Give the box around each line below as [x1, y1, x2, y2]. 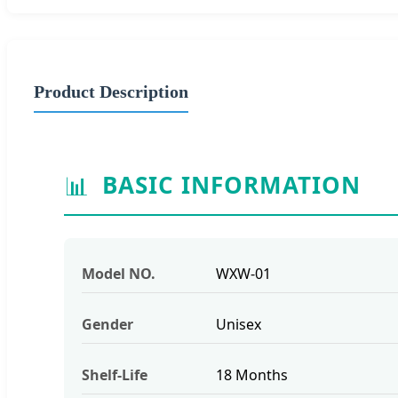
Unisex [215, 314, 261, 334]
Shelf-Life [82, 364, 147, 385]
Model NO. [82, 263, 155, 283]
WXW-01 [215, 263, 271, 283]
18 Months [215, 364, 288, 385]
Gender [82, 314, 133, 334]
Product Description [34, 81, 188, 101]
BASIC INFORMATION [102, 169, 361, 201]
